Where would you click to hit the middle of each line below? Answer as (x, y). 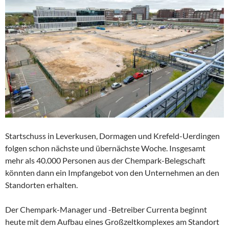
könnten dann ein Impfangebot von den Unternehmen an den (112, 172)
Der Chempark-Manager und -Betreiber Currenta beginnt (106, 209)
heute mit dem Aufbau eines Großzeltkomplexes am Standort (112, 221)
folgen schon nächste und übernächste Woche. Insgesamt (105, 148)
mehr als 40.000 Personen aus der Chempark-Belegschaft (105, 160)
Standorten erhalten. (41, 185)
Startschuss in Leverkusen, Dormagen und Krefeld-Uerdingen (112, 135)
